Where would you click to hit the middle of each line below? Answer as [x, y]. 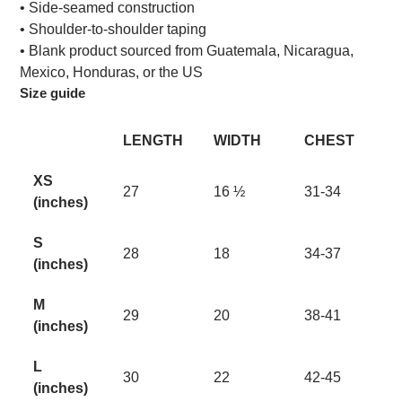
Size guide [52, 92]
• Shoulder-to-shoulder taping [113, 29]
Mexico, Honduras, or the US [111, 72]
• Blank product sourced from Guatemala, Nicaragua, [187, 50]
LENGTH [153, 141]
